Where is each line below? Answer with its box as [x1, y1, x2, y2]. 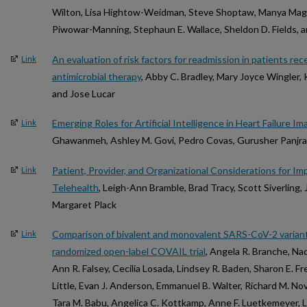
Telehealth [52, 181, 99, 193]
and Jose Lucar [52, 87, 115, 99]
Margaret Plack [52, 198, 116, 210]
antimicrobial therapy [52, 70, 141, 82]
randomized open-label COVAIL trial [52, 245, 206, 258]
